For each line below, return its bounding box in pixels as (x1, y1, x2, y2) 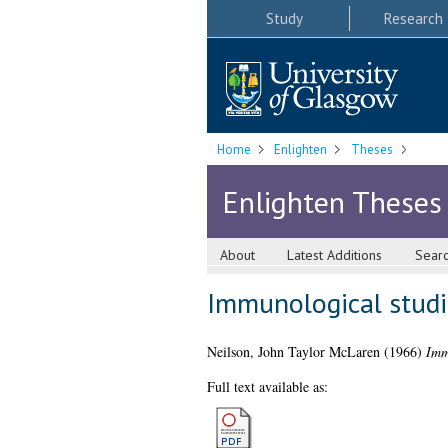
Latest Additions (287, 246, 383, 265)
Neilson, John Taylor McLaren (206, 342, 380, 362)
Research (383, 8, 443, 28)
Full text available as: (206, 377, 328, 397)
